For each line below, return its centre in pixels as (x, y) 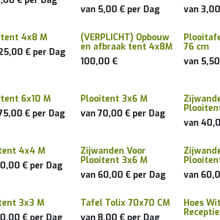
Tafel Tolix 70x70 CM (126, 203)
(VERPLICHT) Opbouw (125, 37)
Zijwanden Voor (113, 151)
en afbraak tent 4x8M (127, 47)
